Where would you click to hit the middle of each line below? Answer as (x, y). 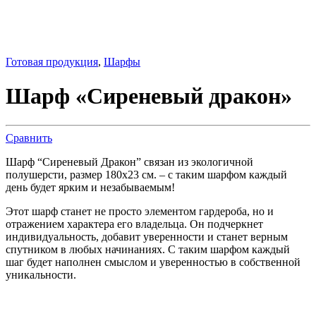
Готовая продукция (52, 61)
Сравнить (29, 138)
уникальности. (41, 274)
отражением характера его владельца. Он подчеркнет (134, 224)
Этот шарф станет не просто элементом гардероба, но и (140, 211)
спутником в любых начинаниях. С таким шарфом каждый (148, 249)
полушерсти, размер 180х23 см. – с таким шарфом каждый (146, 174)
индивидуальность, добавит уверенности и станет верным (147, 236)
